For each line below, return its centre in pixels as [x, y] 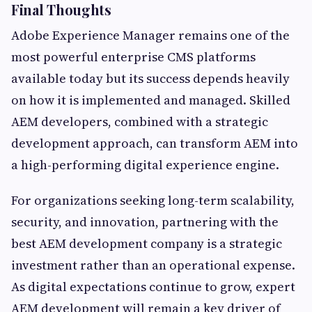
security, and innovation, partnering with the [145, 222]
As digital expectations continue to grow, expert [153, 287]
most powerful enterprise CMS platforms [133, 57]
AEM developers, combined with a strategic [140, 122]
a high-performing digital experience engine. [145, 165]
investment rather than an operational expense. [153, 265]
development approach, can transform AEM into [155, 143]
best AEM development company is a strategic [147, 244]
